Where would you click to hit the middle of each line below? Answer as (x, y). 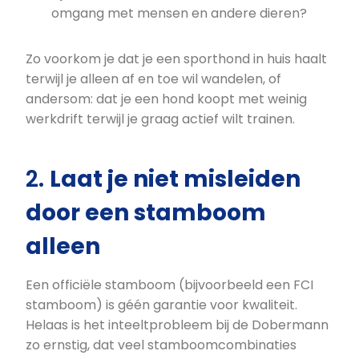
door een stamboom (146, 213)
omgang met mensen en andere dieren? (179, 14)
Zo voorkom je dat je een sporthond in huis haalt (176, 59)
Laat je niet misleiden (175, 179)
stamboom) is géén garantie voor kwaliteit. (161, 305)
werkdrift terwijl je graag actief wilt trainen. (160, 119)
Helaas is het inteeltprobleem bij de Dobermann (177, 325)
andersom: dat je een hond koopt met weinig (166, 99)
